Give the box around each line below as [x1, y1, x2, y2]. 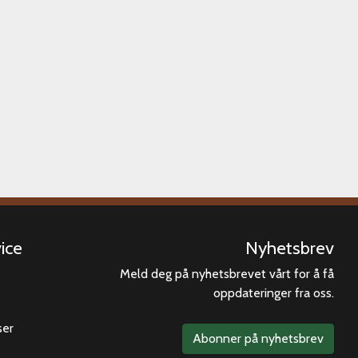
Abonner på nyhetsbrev [193, 331, 324, 347]
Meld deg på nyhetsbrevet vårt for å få [120, 266, 334, 282]
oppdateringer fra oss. [213, 285, 334, 301]
